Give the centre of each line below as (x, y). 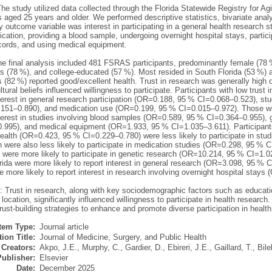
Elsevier (53, 258)
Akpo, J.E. (58, 248)
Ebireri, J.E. (188, 248)
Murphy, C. (101, 248)
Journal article (64, 227)
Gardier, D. (144, 248)
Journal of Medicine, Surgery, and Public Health (123, 237)
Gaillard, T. (233, 248)
